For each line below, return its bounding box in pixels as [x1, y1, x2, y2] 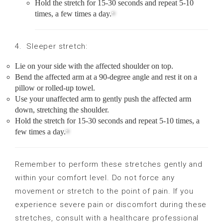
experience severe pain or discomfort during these [15, 200, 207, 209]
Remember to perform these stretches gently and [15, 159, 203, 169]
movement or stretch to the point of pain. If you [15, 186, 194, 196]
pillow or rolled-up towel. [15, 83, 95, 92]
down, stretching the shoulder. [15, 105, 109, 114]
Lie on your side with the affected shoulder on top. [15, 61, 173, 70]
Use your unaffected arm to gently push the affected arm [15, 94, 191, 103]
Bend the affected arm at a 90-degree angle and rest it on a [15, 72, 197, 81]
